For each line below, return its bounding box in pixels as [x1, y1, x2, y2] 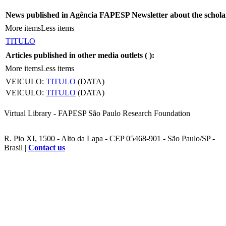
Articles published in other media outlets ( [6, 50, 149, 60]
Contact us [28, 143, 65, 152]
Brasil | [4, 143, 28, 152]
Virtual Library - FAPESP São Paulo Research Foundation [4, 108, 190, 118]
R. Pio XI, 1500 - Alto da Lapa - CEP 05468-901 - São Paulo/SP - [4, 134, 215, 143]
